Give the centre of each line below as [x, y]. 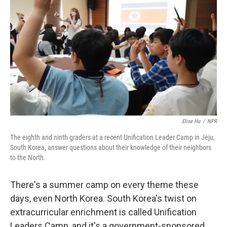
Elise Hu [191, 121]
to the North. [28, 158]
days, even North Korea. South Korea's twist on [103, 198]
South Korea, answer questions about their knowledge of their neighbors [111, 147]
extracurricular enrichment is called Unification [103, 212]
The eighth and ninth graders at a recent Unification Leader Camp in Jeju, [112, 137]
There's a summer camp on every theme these [104, 185]
